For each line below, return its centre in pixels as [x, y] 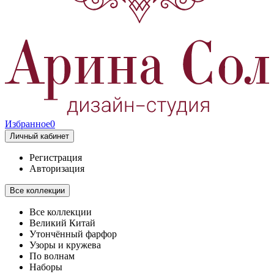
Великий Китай [62, 223]
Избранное [28, 124]
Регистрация [56, 157]
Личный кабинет [39, 136]
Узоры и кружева [65, 245]
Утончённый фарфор [73, 234]
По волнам [52, 256]
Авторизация [57, 168]
